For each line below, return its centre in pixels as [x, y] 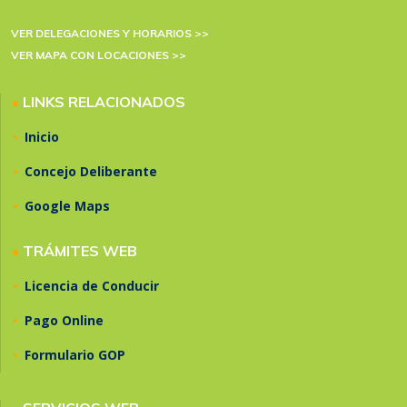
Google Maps [67, 206]
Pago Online [64, 321]
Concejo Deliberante [91, 172]
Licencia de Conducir [92, 286]
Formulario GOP [75, 355]
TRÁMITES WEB [80, 251]
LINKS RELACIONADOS [104, 102]
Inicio [42, 137]
